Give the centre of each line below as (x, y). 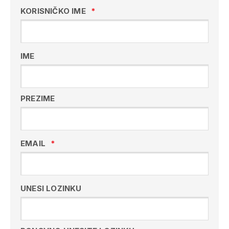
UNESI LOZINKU (51, 188)
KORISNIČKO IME (53, 11)
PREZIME (38, 98)
